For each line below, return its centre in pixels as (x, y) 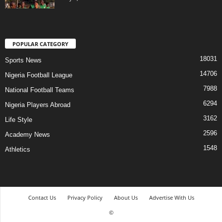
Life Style (19, 120)
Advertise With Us (171, 198)
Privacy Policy (85, 198)
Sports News (23, 60)
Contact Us (42, 198)
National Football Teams (40, 90)
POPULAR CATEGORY (40, 44)
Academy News (28, 135)
